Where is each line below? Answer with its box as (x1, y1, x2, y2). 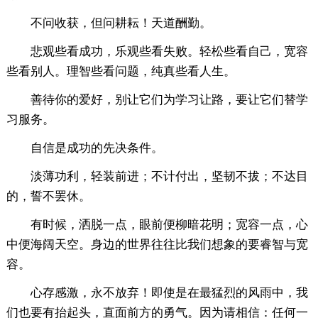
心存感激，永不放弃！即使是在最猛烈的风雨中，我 (30, 285, 308, 300)
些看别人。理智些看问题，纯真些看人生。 (6, 64, 236, 78)
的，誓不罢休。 (6, 189, 91, 203)
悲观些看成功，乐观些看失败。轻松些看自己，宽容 (30, 44, 308, 58)
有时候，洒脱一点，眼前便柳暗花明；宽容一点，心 (30, 217, 308, 231)
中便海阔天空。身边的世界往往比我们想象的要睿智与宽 (6, 237, 308, 251)
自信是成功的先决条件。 (30, 141, 163, 155)
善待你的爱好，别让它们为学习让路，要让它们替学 (30, 92, 308, 106)
